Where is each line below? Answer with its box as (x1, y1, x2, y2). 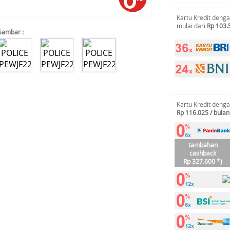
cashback (189, 149, 216, 157)
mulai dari (177, 22, 207, 30)
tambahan (188, 141, 218, 149)
